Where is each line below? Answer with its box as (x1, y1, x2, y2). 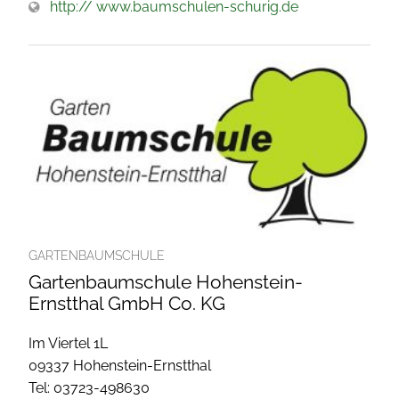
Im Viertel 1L (28, 334, 108, 352)
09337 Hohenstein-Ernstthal (28, 356, 211, 374)
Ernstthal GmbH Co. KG (28, 291, 225, 314)
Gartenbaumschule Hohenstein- (28, 270, 303, 293)
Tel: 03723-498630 (28, 379, 150, 396)
